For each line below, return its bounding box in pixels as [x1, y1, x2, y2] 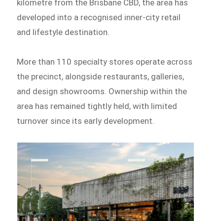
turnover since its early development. [17, 115, 155, 126]
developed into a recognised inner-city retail [17, 12, 181, 22]
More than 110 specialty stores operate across [17, 56, 193, 67]
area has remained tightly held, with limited [17, 101, 178, 111]
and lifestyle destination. [17, 27, 110, 37]
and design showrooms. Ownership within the [17, 86, 187, 96]
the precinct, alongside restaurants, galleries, [17, 71, 184, 81]
